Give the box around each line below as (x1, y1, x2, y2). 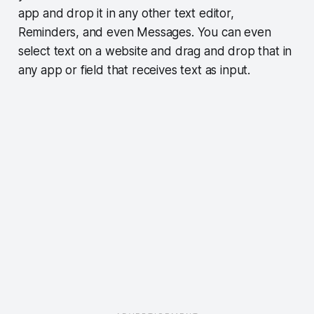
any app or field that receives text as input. (18, 62, 254, 77)
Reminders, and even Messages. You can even (18, 25, 271, 39)
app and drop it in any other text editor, (18, 6, 234, 20)
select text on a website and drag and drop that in (18, 43, 292, 58)
